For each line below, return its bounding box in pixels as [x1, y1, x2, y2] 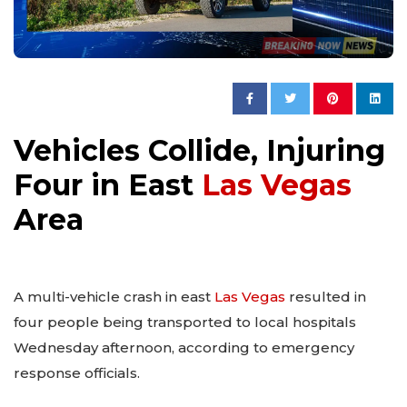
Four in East [14, 167, 202, 203]
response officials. [14, 364, 140, 382]
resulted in [285, 288, 366, 306]
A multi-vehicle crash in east [14, 288, 214, 306]
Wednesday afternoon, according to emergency [14, 339, 354, 357]
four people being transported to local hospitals [14, 313, 356, 332]
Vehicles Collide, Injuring [14, 133, 385, 169]
